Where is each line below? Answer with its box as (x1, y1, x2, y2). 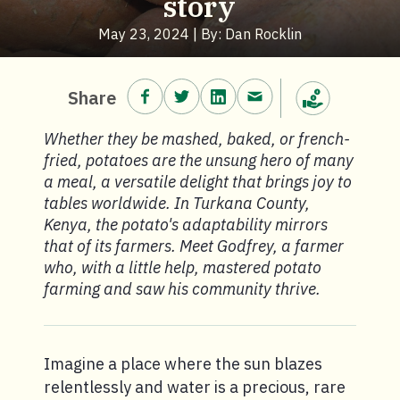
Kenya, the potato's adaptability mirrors (44, 214, 328, 235)
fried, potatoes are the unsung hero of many (44, 150, 354, 171)
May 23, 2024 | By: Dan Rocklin (98, 25, 302, 43)
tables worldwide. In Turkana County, (44, 193, 310, 213)
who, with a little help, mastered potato (44, 257, 321, 278)
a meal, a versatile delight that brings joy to (44, 171, 352, 192)
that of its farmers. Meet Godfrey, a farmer (44, 236, 344, 256)
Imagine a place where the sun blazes (44, 354, 322, 374)
